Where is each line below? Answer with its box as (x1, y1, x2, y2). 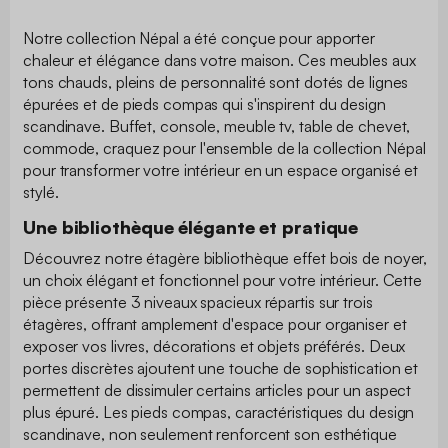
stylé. (23, 181, 59, 202)
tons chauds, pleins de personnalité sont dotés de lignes (23, 71, 409, 92)
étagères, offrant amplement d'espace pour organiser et (23, 313, 407, 334)
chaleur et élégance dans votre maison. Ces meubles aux (23, 49, 416, 70)
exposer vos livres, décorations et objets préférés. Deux (23, 335, 406, 356)
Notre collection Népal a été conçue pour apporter (23, 27, 376, 48)
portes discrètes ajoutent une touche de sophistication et (23, 357, 419, 378)
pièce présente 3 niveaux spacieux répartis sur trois (23, 291, 373, 312)
